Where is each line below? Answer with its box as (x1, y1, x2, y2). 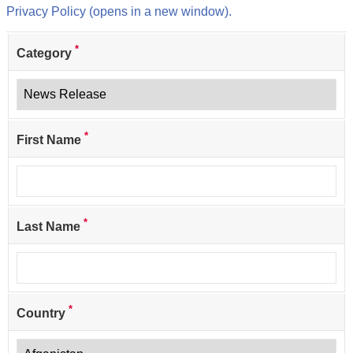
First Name (17, 133, 81, 147)
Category (17, 46, 72, 61)
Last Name (17, 220, 80, 234)
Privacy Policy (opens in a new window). (6, 5, 232, 18)
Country (17, 307, 69, 321)
